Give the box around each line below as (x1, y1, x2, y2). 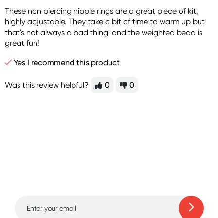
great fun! (5, 38, 39, 48)
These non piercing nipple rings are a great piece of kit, (5, 6, 198, 16)
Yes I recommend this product (12, 58, 120, 67)
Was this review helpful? (5, 80, 89, 90)
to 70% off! (77, 170, 141, 187)
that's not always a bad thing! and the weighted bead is (5, 28, 202, 37)
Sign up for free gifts (46, 141, 172, 158)
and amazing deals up (38, 156, 180, 172)
